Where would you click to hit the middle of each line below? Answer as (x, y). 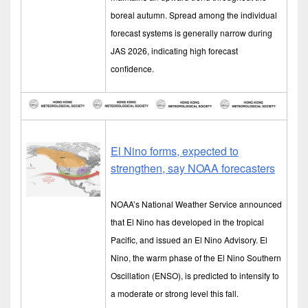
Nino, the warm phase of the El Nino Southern (196, 257)
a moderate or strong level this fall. (175, 293)
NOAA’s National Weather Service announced (196, 204)
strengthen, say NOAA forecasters (193, 168)
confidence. (132, 68)
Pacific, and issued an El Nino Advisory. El (189, 240)
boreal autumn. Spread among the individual (194, 15)
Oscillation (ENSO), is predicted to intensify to (195, 275)
